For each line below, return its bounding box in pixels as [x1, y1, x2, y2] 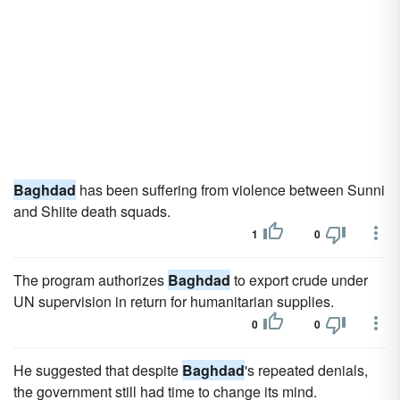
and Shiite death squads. [13, 201, 171, 221]
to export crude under [230, 270, 368, 290]
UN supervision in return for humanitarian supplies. [13, 291, 334, 312]
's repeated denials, [245, 360, 368, 380]
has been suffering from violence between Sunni [76, 179, 385, 200]
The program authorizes [13, 270, 168, 290]
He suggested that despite [13, 360, 182, 380]
